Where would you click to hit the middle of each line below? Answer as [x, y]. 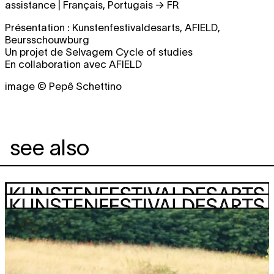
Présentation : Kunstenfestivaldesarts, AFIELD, [113, 27]
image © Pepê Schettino [63, 87]
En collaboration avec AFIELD [73, 64]
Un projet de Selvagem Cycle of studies [99, 52]
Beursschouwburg [47, 39]
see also [50, 148]
